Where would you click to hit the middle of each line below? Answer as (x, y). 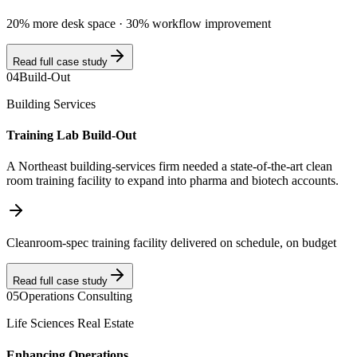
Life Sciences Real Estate (70, 324)
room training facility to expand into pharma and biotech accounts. (173, 181)
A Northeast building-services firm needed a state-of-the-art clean (169, 167)
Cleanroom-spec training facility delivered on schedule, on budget (171, 243)
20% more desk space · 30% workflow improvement (139, 23)
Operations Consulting (76, 296)
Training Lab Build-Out (71, 135)
